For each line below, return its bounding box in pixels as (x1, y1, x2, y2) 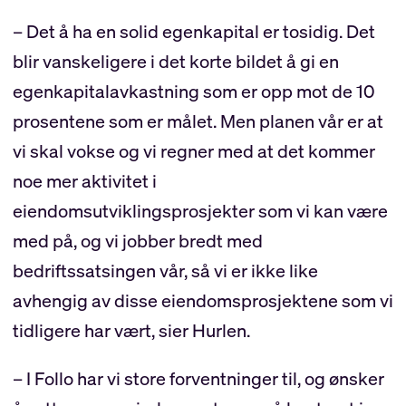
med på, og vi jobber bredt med (12, 228, 263, 254)
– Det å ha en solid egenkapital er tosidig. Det (12, 19, 375, 44)
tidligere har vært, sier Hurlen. (12, 318, 250, 343)
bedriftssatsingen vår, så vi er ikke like (12, 258, 318, 284)
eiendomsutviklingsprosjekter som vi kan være (12, 198, 388, 224)
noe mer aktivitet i (12, 169, 157, 194)
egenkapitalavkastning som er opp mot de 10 (12, 79, 374, 104)
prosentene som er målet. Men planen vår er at (12, 109, 383, 134)
